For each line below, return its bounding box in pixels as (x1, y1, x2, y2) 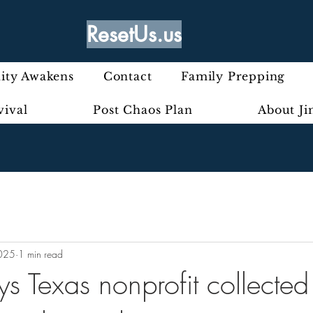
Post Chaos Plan (93, 103, 193, 117)
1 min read (18, 247, 63, 261)
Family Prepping (181, 69, 286, 83)
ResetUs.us (87, 20, 182, 48)
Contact (103, 69, 152, 83)
